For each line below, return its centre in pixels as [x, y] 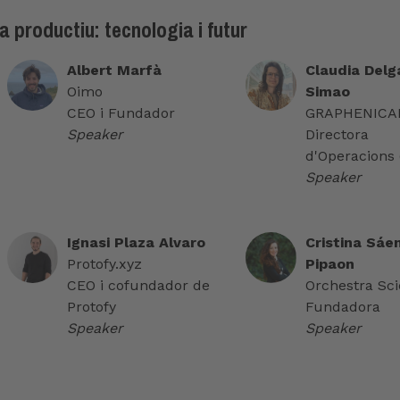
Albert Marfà [114, 71]
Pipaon [329, 264]
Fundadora [342, 307]
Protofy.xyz [104, 264]
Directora [337, 135]
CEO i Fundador [121, 113]
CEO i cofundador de [138, 286]
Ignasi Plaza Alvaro [136, 243]
